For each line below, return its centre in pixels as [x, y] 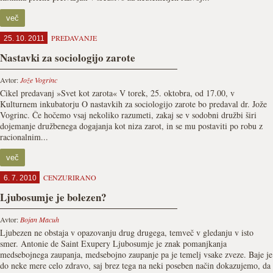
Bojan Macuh [40, 219]
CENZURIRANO [70, 177]
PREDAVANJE [74, 38]
